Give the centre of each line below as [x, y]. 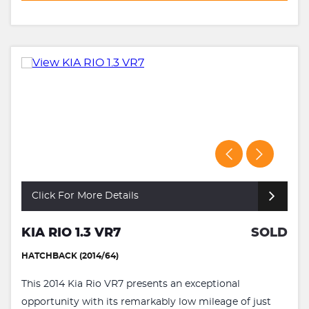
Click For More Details [85, 196]
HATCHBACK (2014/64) [70, 256]
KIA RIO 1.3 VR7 [71, 233]
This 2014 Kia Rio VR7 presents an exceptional [131, 284]
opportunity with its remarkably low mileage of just [146, 302]
